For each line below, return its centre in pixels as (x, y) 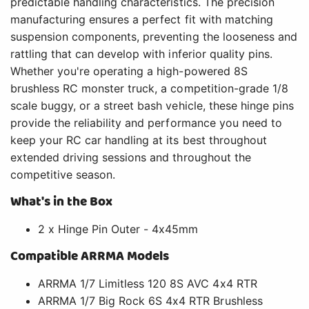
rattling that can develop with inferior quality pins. (141, 54)
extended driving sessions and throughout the (131, 158)
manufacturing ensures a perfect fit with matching (142, 20)
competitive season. (63, 175)
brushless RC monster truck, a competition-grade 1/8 (149, 89)
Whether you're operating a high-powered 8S (129, 71)
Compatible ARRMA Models (90, 257)
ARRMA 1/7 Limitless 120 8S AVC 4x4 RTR (148, 284)
